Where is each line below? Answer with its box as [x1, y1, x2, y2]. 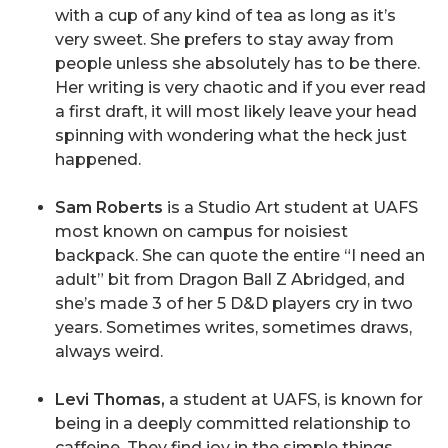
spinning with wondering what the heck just [55, 126, 407, 145]
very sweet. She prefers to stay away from [55, 30, 394, 49]
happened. [55, 150, 141, 169]
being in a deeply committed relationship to [55, 414, 411, 433]
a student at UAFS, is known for [169, 390, 423, 409]
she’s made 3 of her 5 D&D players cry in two [55, 294, 413, 313]
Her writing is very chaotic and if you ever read [55, 78, 426, 97]
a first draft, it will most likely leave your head [55, 102, 417, 121]
